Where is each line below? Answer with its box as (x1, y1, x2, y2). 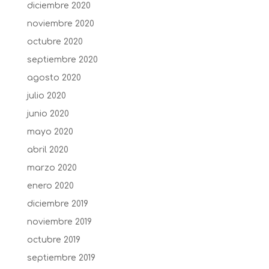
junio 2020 (26, 109, 69, 118)
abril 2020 (26, 145, 68, 154)
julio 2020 (26, 91, 66, 100)
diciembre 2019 (26, 199, 88, 208)
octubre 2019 (26, 235, 80, 244)
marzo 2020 (26, 163, 77, 172)
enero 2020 (26, 181, 74, 190)
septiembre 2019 (26, 253, 95, 262)
